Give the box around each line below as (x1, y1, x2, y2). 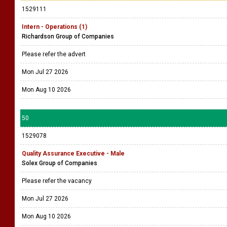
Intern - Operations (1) (22, 23, 87, 30)
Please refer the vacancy (22, 177, 93, 184)
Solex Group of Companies (22, 160, 97, 167)
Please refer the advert (22, 51, 87, 58)
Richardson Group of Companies (22, 33, 114, 40)
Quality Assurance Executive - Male (22, 150, 125, 157)
